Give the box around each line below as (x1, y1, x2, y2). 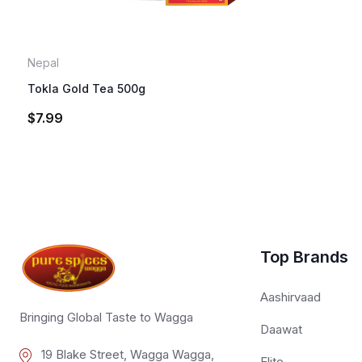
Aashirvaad (260, 288, 321, 305)
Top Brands (260, 246, 348, 267)
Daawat (260, 321, 302, 337)
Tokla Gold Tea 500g (27, 81, 145, 95)
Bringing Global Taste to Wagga (19, 309, 193, 326)
